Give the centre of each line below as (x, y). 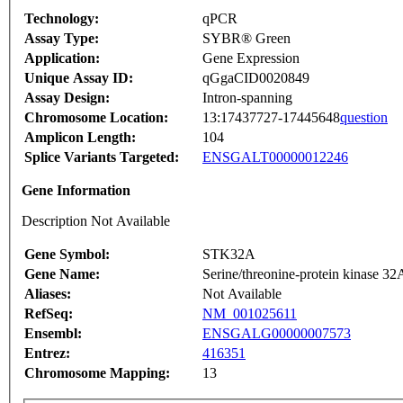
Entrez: (47, 354)
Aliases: (48, 294)
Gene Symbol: (67, 255)
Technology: (62, 19)
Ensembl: (53, 334)
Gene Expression (251, 58)
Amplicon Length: (80, 138)
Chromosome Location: (96, 118)
